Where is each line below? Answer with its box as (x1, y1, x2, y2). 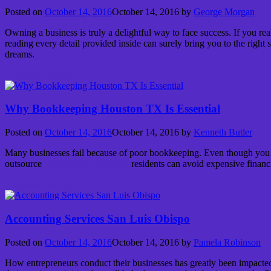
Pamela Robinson (194, 237, 261, 247)
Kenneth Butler (194, 127, 252, 138)
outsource (5, 158, 44, 169)
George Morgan (194, 6, 255, 17)
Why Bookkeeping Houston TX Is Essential (5, 102, 220, 116)
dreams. (5, 48, 34, 59)
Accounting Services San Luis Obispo (5, 212, 190, 225)
